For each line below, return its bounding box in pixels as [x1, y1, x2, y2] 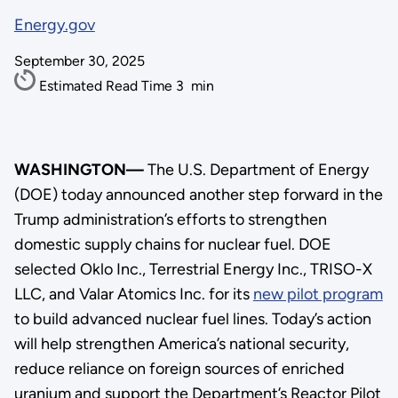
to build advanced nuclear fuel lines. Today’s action [13, 309, 371, 330]
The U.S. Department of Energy [143, 160, 369, 180]
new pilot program [252, 284, 383, 305]
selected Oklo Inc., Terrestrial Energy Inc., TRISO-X [13, 259, 372, 280]
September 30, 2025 [13, 52, 145, 69]
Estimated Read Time [38, 77, 176, 94]
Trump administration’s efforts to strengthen [13, 210, 327, 230]
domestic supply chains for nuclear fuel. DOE [13, 235, 331, 255]
